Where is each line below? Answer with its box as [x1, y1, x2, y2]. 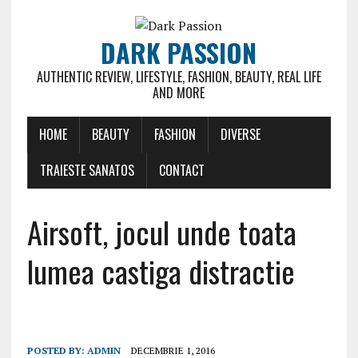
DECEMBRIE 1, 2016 [130, 344, 215, 356]
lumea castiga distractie [26, 249, 295, 293]
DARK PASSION [101, 34, 257, 71]
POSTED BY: [26, 344, 87, 356]
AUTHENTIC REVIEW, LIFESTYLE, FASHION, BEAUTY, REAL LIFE [36, 67, 321, 86]
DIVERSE [220, 125, 261, 144]
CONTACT [158, 161, 205, 180]
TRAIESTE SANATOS [39, 161, 134, 180]
